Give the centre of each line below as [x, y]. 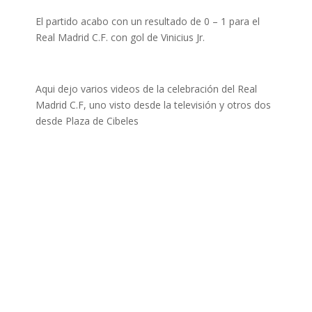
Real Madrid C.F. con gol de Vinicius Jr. [120, 37]
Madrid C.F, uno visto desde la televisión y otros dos [153, 105]
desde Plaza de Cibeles [87, 121]
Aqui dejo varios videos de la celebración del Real [146, 89]
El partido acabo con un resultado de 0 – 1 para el [147, 21]
